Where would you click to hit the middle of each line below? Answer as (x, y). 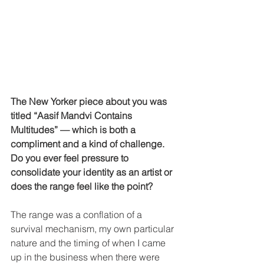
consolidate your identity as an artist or (93, 172)
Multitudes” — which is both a (74, 129)
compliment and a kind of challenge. (89, 143)
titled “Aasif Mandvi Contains (72, 115)
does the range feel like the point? (82, 186)
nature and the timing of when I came (89, 242)
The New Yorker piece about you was (90, 101)
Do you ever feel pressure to (71, 158)
